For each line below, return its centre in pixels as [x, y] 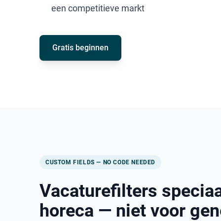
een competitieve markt [98, 8]
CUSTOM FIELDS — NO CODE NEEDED [100, 162]
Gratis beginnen [80, 48]
